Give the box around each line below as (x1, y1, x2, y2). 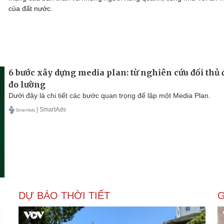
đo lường (8, 79, 45, 89)
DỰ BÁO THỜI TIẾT (18, 189, 110, 201)
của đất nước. (8, 4, 52, 12)
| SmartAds (36, 105, 66, 113)
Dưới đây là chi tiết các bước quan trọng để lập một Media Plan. (8, 91, 210, 99)
